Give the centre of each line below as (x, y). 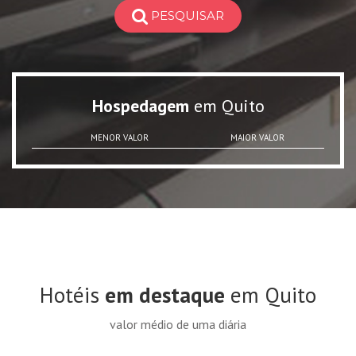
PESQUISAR (188, 15)
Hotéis (72, 295)
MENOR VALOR (119, 138)
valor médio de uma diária (178, 325)
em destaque (165, 295)
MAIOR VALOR (257, 138)
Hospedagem (140, 106)
